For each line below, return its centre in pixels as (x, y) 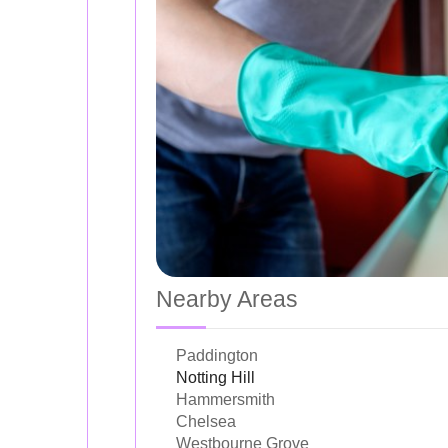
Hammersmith (225, 399)
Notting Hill (215, 377)
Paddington (217, 355)
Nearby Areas (227, 298)
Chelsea (206, 421)
